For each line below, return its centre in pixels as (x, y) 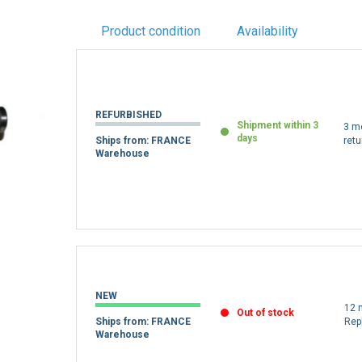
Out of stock (266, 313)
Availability (267, 31)
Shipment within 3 (278, 125)
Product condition (150, 31)
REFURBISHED (129, 114)
